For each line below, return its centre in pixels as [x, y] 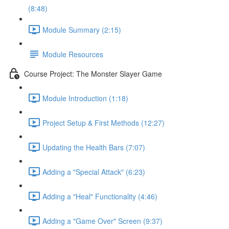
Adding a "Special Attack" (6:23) [94, 171]
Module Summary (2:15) [82, 29]
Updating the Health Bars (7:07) [94, 147]
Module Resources [73, 54]
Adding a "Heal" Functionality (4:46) [100, 196]
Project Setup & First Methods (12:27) [104, 122]
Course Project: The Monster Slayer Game [93, 73]
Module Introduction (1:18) [85, 98]
